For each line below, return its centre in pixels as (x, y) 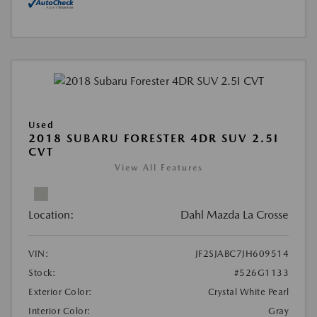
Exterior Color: (60, 292)
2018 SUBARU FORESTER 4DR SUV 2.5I (154, 138)
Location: (51, 214)
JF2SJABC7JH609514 (242, 253)
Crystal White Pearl (248, 292)
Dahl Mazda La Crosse (235, 214)
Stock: (42, 272)
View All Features (158, 167)
